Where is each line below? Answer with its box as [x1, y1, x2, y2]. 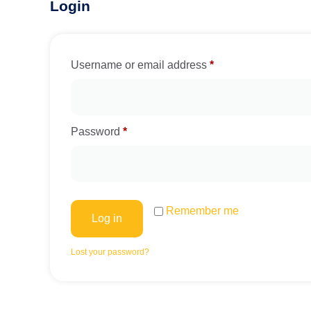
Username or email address [71, 59, 210, 71]
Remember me [166, 205, 239, 217]
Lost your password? [71, 247, 149, 257]
